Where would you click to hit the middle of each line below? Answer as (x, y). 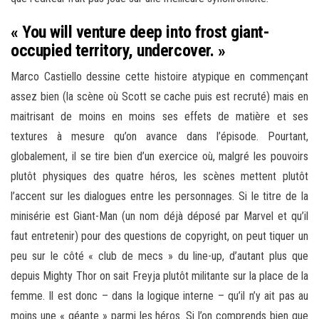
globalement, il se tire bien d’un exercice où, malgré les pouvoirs (159, 157)
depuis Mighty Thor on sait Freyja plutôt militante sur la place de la (159, 276)
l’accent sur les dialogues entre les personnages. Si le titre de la (159, 197)
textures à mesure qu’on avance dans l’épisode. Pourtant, (159, 137)
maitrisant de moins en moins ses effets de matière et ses (159, 117)
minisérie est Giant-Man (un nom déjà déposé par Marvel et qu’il (159, 216)
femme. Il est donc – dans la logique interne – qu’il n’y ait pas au (159, 296)
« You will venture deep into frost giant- (140, 32)
